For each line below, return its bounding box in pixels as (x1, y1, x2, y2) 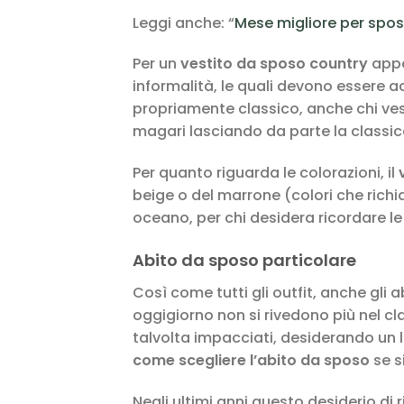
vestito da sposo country (180, 53, 368, 75)
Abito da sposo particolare (133, 248, 356, 271)
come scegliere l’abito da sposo (133, 349, 370, 371)
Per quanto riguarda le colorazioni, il (133, 162, 399, 184)
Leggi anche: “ (133, 12, 234, 33)
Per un (133, 53, 180, 75)
